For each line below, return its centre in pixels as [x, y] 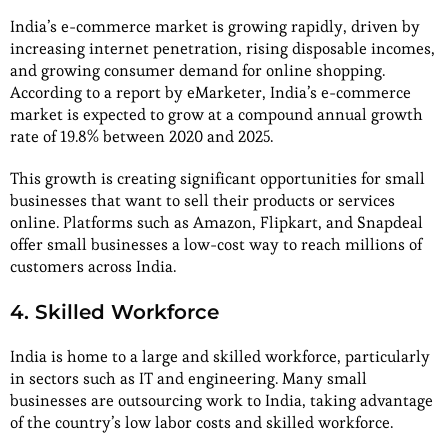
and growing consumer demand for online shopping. [197, 71]
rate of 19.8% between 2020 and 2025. [141, 137]
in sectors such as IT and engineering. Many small [188, 379]
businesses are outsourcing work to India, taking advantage [221, 401]
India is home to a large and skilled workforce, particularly [220, 357]
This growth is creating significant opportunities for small [217, 179]
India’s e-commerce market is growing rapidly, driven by [215, 27]
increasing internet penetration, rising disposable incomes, [222, 49]
